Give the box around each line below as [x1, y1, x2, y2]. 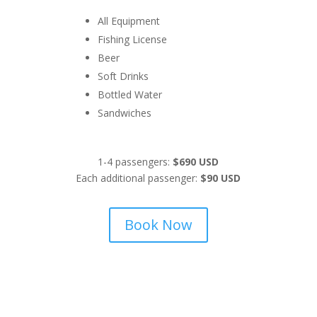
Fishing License [97, 33, 167, 46]
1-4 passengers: [98, 155, 171, 168]
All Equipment [97, 14, 160, 28]
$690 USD [170, 155, 219, 168]
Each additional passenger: [76, 171, 201, 185]
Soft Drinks [97, 69, 149, 83]
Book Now [124, 215, 192, 234]
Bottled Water [97, 88, 162, 101]
